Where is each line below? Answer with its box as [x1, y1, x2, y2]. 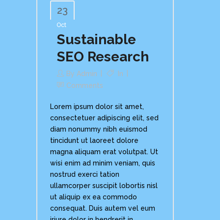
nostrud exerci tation [50, 170, 119, 179]
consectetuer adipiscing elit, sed [50, 114, 159, 122]
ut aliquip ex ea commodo [50, 193, 137, 201]
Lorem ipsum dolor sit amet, [50, 103, 144, 111]
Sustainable [57, 31, 136, 48]
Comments [66, 82, 103, 90]
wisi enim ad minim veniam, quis [50, 159, 155, 167]
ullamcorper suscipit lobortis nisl [50, 182, 158, 190]
